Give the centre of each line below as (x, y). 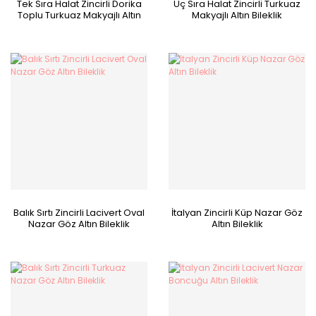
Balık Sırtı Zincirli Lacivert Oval (79, 213)
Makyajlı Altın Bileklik (237, 15)
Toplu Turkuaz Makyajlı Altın (79, 15)
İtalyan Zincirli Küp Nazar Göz (237, 213)
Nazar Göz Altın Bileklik (79, 224)
